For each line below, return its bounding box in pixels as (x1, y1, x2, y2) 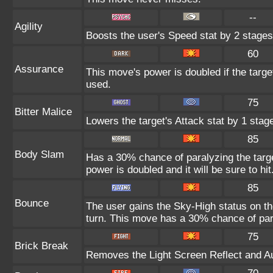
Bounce (15, 197, 49, 209)
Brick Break (15, 240, 68, 252)
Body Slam (15, 149, 64, 160)
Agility (15, 21, 43, 32)
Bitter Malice (15, 106, 72, 118)
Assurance (15, 63, 63, 75)
